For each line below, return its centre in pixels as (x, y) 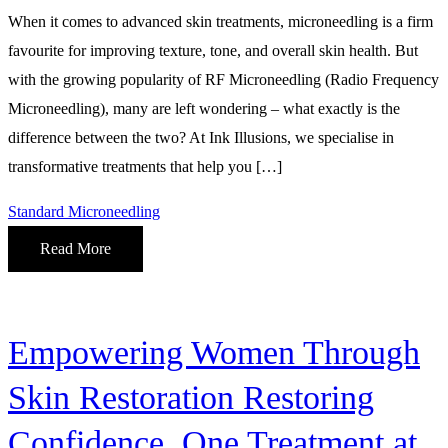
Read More (75, 249)
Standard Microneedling (84, 212)
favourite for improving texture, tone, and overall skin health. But (213, 51)
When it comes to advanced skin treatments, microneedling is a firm (220, 22)
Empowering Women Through (214, 352)
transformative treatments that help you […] (145, 167)
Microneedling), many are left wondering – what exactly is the (204, 109)
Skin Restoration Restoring (191, 397)
